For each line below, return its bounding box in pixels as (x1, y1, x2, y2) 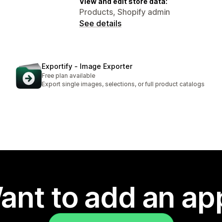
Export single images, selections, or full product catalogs (42, 80, 205, 88)
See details (79, 18, 121, 28)
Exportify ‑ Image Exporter (42, 62, 132, 71)
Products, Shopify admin (79, 6, 170, 17)
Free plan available (42, 72, 95, 80)
